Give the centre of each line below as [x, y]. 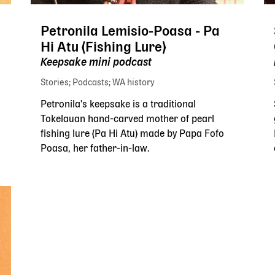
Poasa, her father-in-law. [95, 149]
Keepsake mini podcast [96, 63]
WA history [134, 83]
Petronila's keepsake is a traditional [118, 105]
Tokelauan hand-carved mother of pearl [127, 119]
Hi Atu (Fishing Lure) [103, 48]
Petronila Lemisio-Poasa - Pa [130, 32]
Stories [55, 83]
